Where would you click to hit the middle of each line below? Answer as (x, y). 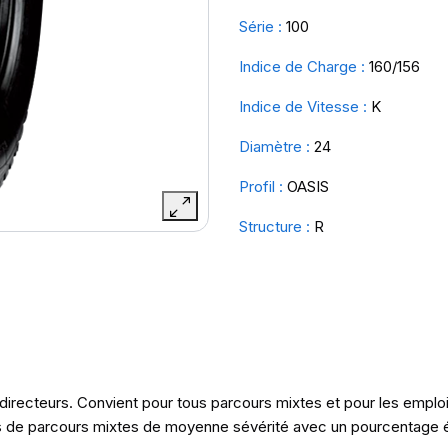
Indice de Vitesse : (303, 106)
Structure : (274, 226)
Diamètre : (274, 146)
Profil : (261, 186)
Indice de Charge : (302, 66)
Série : (260, 26)
